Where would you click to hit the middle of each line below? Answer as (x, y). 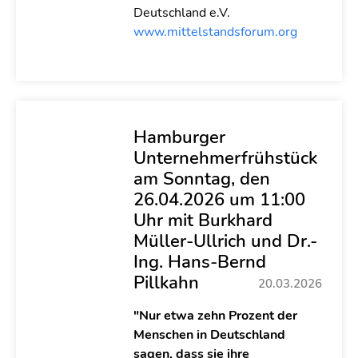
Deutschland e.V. (181, 13)
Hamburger (179, 137)
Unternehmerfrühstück (225, 158)
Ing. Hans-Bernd (199, 262)
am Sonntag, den (201, 179)
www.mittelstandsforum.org (215, 32)
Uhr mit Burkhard (203, 220)
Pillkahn (166, 282)
